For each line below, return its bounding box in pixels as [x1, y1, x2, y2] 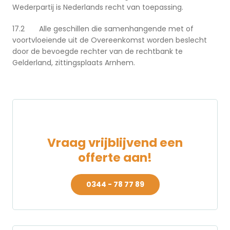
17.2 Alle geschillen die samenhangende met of [12, 24, 194, 34]
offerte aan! [78, 149, 152, 166]
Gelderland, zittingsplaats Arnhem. [12, 57, 135, 68]
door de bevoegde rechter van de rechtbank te [12, 46, 183, 57]
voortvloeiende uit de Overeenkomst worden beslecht [12, 35, 207, 46]
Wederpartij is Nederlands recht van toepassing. [12, 2, 183, 13]
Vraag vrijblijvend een [47, 135, 183, 151]
